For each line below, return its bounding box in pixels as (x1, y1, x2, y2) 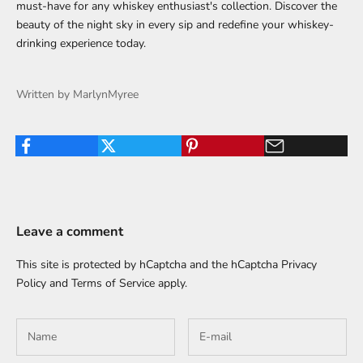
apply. (155, 275, 187, 291)
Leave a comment (16, 221, 123, 241)
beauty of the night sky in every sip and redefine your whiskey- (16, 16, 334, 32)
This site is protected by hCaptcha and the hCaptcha (16, 256, 281, 272)
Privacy (281, 256, 317, 272)
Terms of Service (71, 275, 155, 291)
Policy (16, 275, 46, 291)
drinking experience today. (16, 35, 146, 51)
